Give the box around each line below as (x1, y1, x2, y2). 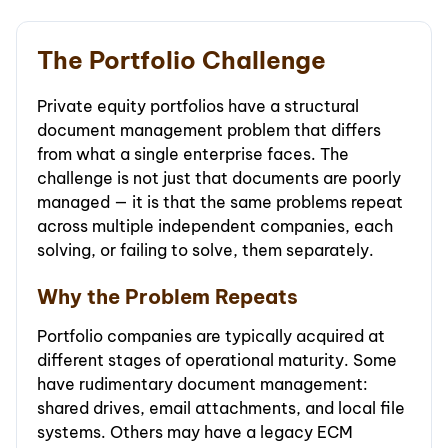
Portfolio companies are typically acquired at (37, 326, 385, 347)
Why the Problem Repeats (37, 284, 298, 310)
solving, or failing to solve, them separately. (37, 240, 374, 261)
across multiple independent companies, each (37, 216, 393, 237)
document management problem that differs (37, 120, 381, 141)
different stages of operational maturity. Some (37, 350, 397, 371)
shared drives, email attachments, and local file (37, 398, 405, 419)
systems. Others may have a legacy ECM (37, 422, 353, 443)
